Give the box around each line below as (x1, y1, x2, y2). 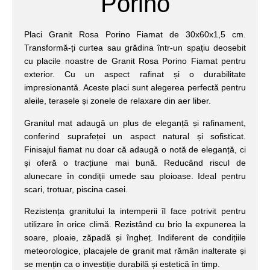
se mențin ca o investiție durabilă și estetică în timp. (24, 259, 220, 269)
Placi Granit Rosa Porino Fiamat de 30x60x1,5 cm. (24, 30, 246, 40)
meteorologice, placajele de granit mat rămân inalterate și (24, 245, 246, 256)
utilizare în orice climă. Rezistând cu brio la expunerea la (24, 219, 246, 229)
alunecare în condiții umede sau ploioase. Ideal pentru (24, 171, 246, 181)
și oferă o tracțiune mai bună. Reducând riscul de (24, 157, 246, 168)
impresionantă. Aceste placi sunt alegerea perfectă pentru (24, 83, 246, 93)
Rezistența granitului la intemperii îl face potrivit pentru (24, 206, 246, 216)
